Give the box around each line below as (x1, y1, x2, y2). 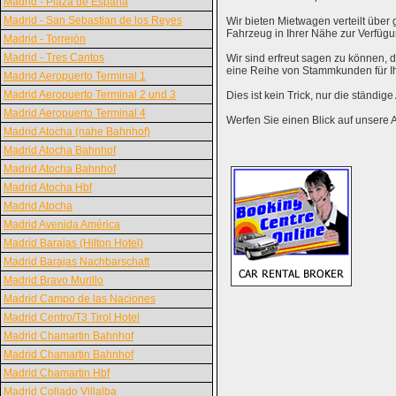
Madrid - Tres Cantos (4, 51, 104, 64)
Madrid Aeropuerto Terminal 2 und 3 (4, 88, 176, 101)
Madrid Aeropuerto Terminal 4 (4, 107, 146, 119)
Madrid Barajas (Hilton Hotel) (4, 237, 143, 249)
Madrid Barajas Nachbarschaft (4, 255, 149, 268)
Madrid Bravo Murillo (4, 274, 103, 286)
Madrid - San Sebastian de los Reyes (4, 14, 182, 27)
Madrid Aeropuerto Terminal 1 (4, 70, 146, 82)
